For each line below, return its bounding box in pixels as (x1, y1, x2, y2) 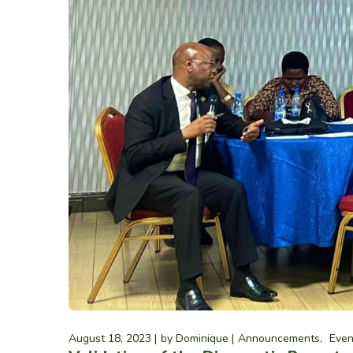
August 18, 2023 (69, 330, 151, 346)
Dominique (176, 330, 229, 346)
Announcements (238, 330, 320, 346)
